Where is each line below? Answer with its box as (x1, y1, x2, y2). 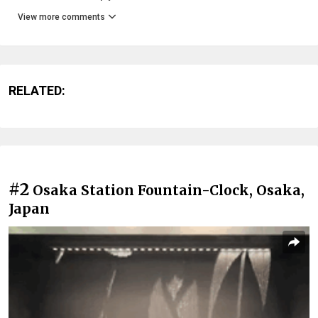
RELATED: (9, 83, 65, 99)
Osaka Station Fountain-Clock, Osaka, (33, 182, 305, 199)
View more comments (18, 12, 105, 23)
